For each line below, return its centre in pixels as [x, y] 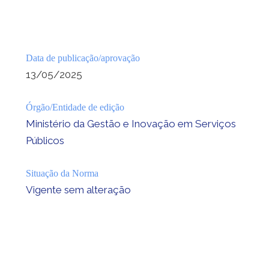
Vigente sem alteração [78, 189]
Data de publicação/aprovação [83, 58]
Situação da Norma [62, 173]
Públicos [45, 140]
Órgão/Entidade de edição [75, 107]
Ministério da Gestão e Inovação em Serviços [131, 123]
